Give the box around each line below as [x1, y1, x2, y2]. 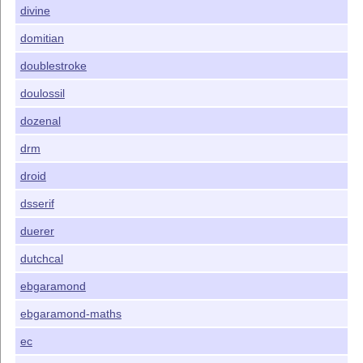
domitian [19, 32, 64, 45]
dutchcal [19, 252, 63, 266]
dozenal [19, 114, 61, 128]
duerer [19, 224, 54, 238]
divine [19, 4, 50, 18]
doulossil [19, 87, 65, 100]
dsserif [19, 197, 54, 211]
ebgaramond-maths [19, 307, 122, 321]
